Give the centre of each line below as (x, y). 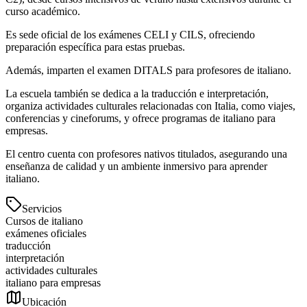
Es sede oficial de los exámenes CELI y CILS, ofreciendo (130, 35)
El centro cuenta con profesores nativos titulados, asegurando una (146, 154)
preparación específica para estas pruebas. (95, 47)
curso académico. (43, 12)
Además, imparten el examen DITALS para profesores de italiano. (148, 71)
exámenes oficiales (46, 234)
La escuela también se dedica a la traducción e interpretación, (137, 94)
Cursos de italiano (44, 221)
